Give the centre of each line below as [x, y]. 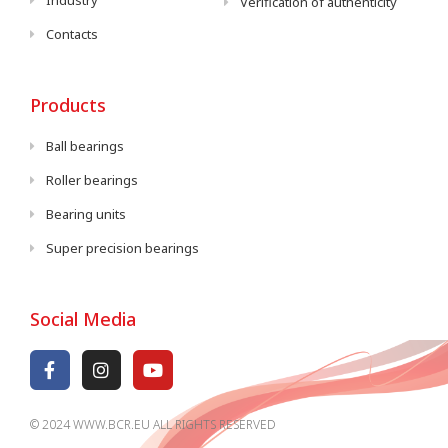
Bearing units [86, 214]
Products [68, 105]
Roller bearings [92, 180]
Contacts [72, 34]
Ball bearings [85, 146]
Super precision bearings [123, 248]
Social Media [83, 319]
